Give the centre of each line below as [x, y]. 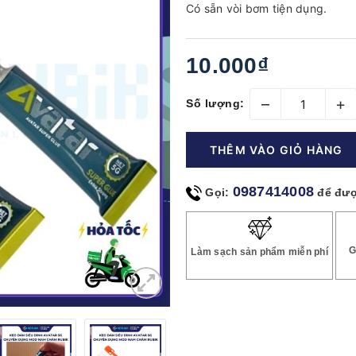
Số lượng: [215, 103]
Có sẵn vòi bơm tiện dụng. [257, 8]
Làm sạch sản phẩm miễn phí [259, 252]
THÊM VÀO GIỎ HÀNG [277, 150]
